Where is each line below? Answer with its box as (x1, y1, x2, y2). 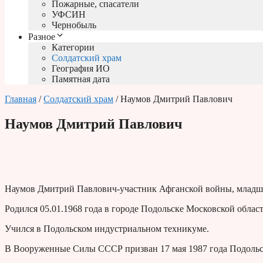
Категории (52, 42, 95, 53)
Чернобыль (52, 20, 96, 31)
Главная (5, 94, 36, 104)
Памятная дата (52, 74, 110, 85)
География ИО (52, 63, 110, 74)
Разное (28, 32, 55, 42)
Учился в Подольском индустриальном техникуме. (5, 224, 209, 234)
